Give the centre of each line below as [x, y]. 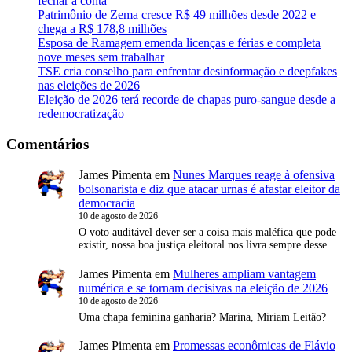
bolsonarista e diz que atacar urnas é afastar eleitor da [209, 189]
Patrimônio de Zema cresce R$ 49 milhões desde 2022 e [177, 15]
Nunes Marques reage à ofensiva [254, 174]
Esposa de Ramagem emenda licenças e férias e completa [179, 43]
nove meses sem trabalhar [101, 57]
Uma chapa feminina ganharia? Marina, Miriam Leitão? [202, 317]
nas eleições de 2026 [89, 86]
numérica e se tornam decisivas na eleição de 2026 [203, 288]
